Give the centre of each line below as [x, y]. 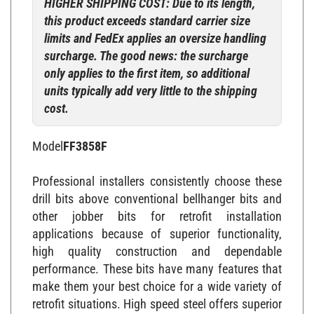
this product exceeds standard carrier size [147, 13]
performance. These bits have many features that [157, 261]
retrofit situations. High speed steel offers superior [157, 296]
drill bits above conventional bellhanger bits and [157, 191]
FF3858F [85, 139]
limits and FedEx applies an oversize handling [155, 31]
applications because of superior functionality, [157, 226]
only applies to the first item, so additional [147, 66]
